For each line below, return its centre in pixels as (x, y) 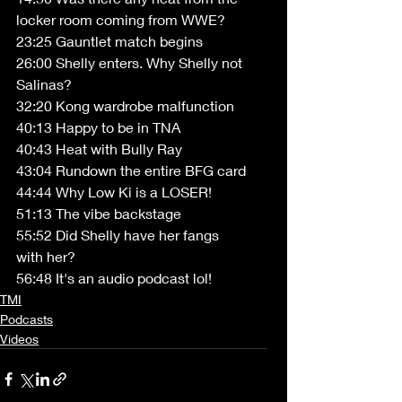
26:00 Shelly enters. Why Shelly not (131, 63)
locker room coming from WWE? (122, 20)
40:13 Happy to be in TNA (100, 127)
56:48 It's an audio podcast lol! (114, 278)
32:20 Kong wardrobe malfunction (127, 106)
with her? (48, 257)
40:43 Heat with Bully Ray (101, 149)
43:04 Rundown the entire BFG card (133, 170)
